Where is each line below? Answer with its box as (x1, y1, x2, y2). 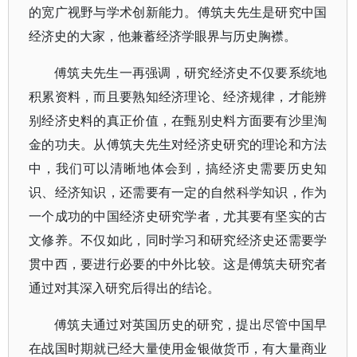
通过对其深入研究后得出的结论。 (29, 279, 220, 296)
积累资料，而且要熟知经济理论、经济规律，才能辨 (29, 88, 328, 105)
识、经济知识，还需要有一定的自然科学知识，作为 (29, 183, 328, 201)
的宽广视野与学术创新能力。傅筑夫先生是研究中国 (29, 3, 328, 21)
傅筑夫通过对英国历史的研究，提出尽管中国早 (54, 316, 328, 333)
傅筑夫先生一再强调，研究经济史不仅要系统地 (54, 64, 328, 81)
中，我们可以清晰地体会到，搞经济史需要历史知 (29, 159, 328, 177)
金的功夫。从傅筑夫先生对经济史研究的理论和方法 (29, 135, 328, 153)
